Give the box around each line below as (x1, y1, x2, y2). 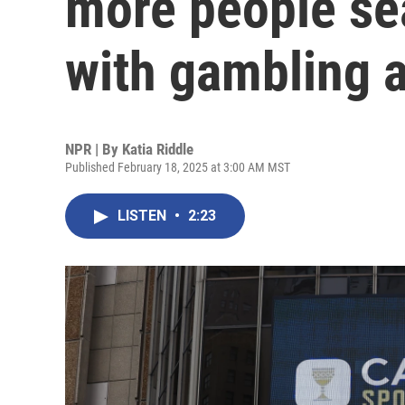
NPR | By (65, 140, 122, 158)
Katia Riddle (122, 140, 193, 158)
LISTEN (118, 207, 170, 224)
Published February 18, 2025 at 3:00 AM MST (65, 160, 290, 174)
